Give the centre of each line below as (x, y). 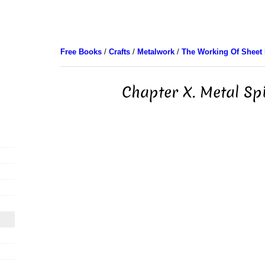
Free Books (81, 52)
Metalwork (156, 52)
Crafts (119, 52)
